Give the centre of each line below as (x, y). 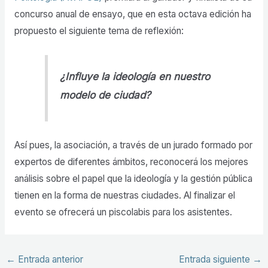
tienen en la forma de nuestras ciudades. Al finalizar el (124, 195)
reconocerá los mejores (199, 162)
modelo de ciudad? (106, 95)
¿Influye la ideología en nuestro (135, 77)
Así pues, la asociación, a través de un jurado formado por (133, 145)
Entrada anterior (50, 260)
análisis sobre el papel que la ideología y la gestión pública (133, 178)
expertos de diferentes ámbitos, (81, 162)
